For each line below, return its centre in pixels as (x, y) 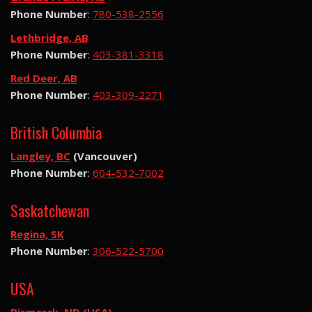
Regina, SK (37, 234)
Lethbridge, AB (49, 37)
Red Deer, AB (44, 78)
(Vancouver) (104, 156)
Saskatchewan (50, 210)
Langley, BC (40, 156)
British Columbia (56, 132)
